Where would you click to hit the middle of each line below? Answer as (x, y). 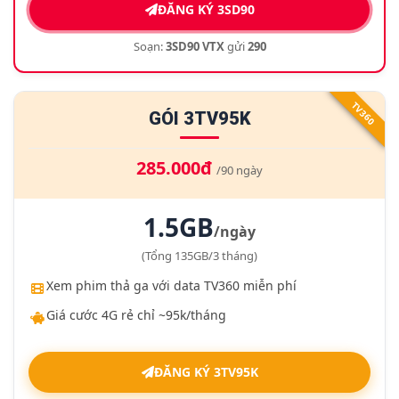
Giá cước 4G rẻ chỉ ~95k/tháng (136, 315)
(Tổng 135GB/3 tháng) (199, 256)
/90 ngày (240, 170)
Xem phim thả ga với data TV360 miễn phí (171, 285)
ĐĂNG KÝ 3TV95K (206, 372)
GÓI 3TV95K (199, 118)
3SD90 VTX (195, 46)
